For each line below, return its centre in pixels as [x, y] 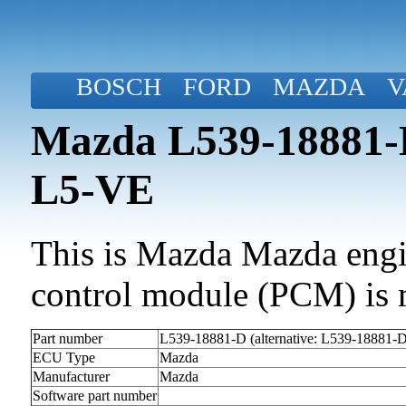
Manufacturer [71, 377]
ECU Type [64, 358]
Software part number [95, 396]
